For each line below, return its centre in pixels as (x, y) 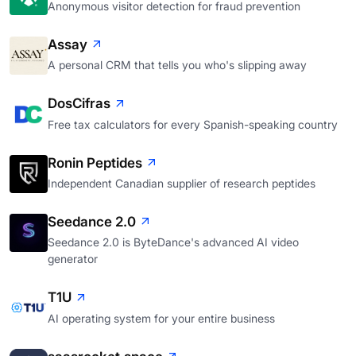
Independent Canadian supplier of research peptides (182, 183)
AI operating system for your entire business (161, 318)
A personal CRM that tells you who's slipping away (177, 65)
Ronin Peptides (95, 163)
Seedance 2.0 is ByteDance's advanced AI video (173, 242)
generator (73, 259)
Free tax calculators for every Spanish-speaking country (193, 124)
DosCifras (79, 104)
